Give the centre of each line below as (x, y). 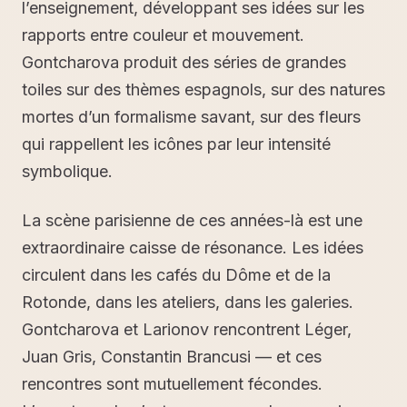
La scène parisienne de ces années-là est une (192, 220)
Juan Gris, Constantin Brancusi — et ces (172, 356)
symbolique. (67, 171)
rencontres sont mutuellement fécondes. (172, 383)
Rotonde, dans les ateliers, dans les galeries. (188, 302)
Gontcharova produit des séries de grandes (184, 62)
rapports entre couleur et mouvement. (163, 35)
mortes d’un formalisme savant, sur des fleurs (191, 116)
